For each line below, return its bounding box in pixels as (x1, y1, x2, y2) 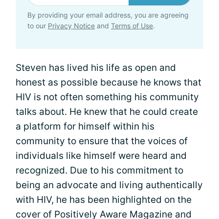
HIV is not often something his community (16, 91, 199, 103)
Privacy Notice (48, 22, 95, 30)
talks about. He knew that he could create (16, 106, 198, 118)
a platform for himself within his (16, 121, 154, 132)
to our (27, 22, 48, 30)
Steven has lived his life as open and (16, 62, 176, 74)
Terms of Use (111, 22, 153, 30)
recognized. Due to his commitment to (16, 165, 183, 176)
